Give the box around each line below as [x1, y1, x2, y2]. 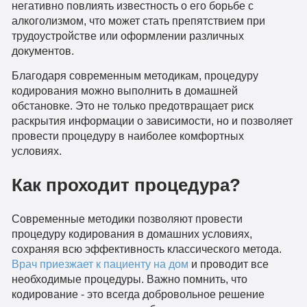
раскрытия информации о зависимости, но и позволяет [11, 114, 293, 127]
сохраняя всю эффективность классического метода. [11, 242, 282, 255]
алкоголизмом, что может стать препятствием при [11, 14, 265, 27]
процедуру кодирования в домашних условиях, [11, 227, 252, 240]
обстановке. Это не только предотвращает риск [11, 99, 254, 112]
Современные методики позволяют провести [11, 212, 243, 225]
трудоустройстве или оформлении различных [11, 29, 244, 42]
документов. [11, 45, 74, 58]
